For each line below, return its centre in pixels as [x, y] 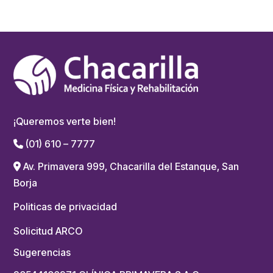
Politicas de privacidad [66, 206]
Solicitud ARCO [48, 231]
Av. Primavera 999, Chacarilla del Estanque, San [130, 166]
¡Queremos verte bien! [65, 121]
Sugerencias [42, 252]
